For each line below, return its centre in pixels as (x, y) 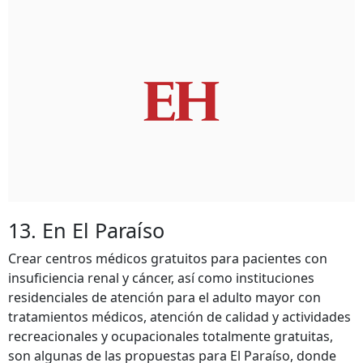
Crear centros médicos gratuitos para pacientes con (168, 258)
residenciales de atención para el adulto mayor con (164, 297)
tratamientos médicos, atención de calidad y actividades (179, 317)
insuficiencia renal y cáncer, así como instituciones (161, 278)
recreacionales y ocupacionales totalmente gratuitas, (171, 336)
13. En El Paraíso (86, 230)
